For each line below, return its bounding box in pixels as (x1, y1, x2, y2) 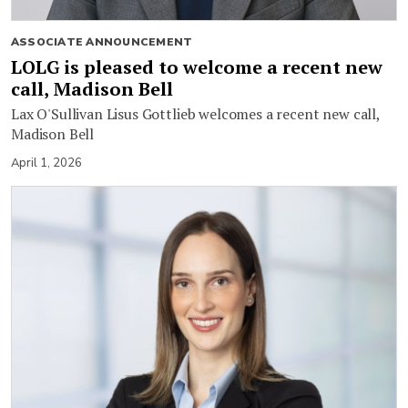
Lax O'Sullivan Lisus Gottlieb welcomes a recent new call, (11, 103, 381, 124)
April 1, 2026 (11, 154, 82, 171)
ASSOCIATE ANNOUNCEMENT (11, 34, 193, 49)
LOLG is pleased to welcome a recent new (11, 54, 382, 79)
